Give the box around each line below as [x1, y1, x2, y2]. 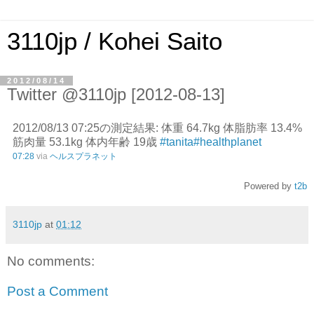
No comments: [7, 253, 95, 268]
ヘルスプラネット [49, 151, 117, 161]
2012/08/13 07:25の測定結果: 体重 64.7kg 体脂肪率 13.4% [12, 121, 302, 134]
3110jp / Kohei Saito [7, 28, 222, 55]
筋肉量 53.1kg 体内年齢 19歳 [12, 135, 160, 148]
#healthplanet [193, 135, 261, 148]
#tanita [159, 135, 193, 148]
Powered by [244, 180, 294, 191]
